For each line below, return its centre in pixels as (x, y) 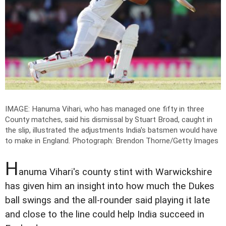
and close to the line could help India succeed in (105, 215)
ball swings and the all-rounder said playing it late (107, 201)
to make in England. (39, 141)
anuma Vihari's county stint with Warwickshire (115, 172)
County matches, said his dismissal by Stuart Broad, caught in (109, 120)
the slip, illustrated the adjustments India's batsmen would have (111, 130)
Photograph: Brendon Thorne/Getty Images (145, 141)
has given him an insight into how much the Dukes (110, 186)
